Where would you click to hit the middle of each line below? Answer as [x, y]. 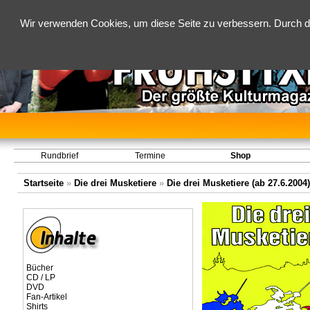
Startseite [43, 183]
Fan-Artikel [46, 297]
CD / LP [40, 277]
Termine [150, 156]
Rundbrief [59, 156]
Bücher [39, 268]
